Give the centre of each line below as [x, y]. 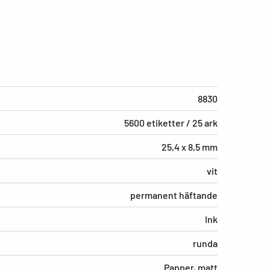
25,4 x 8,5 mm [190, 147]
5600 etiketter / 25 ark [171, 123]
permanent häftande [174, 195]
